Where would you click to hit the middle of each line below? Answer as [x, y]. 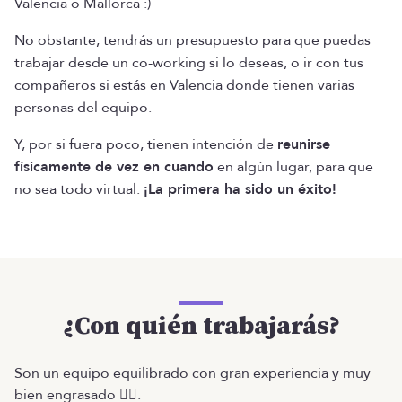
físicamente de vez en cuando [114, 167]
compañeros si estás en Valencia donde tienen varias [184, 85]
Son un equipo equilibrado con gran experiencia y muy [192, 373]
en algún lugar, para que [293, 167]
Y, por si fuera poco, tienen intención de [146, 144]
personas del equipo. [83, 108]
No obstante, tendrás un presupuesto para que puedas [192, 40]
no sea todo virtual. [79, 189]
